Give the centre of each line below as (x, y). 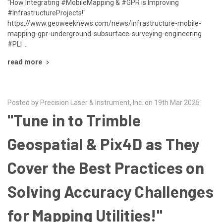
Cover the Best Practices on (106, 167)
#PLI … (18, 44)
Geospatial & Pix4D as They (104, 143)
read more (25, 62)
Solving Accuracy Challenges (111, 191)
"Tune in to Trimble (74, 120)
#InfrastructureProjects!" (47, 13)
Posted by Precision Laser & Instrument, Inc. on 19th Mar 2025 (104, 102)
